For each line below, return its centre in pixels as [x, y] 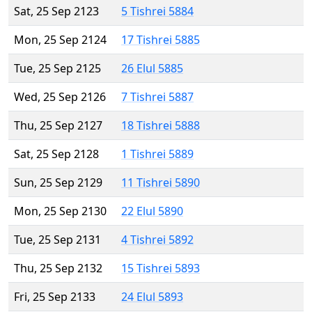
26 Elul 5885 [152, 69]
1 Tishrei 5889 [157, 154]
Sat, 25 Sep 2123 [56, 11]
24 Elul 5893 [152, 297]
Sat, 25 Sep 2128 [56, 154]
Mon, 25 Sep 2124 [60, 40]
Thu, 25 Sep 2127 [58, 126]
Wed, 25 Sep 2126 [60, 97]
